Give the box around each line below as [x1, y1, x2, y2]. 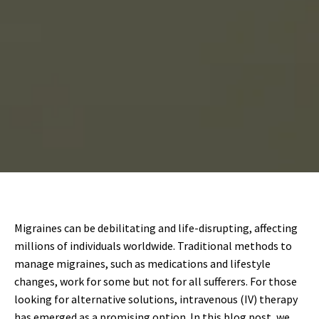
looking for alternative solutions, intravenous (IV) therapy [14, 292, 298, 306]
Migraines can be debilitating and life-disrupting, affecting [14, 221, 298, 235]
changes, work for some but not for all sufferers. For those [14, 274, 297, 288]
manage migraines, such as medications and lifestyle [14, 256, 271, 271]
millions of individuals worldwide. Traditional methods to [14, 239, 292, 253]
